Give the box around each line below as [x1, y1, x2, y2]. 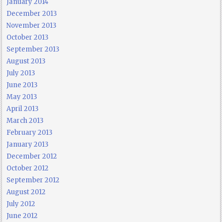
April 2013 [6, 105, 39, 113]
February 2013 [6, 128, 53, 137]
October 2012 [6, 164, 49, 173]
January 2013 [6, 140, 49, 149]
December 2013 [6, 9, 57, 18]
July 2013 [6, 69, 36, 78]
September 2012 [6, 176, 60, 185]
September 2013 [6, 45, 60, 54]
